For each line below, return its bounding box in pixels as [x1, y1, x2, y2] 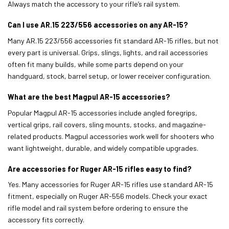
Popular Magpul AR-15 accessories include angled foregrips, [8, 108, 197, 117]
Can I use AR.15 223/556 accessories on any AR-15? [8, 20, 188, 30]
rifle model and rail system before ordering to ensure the [8, 203, 188, 213]
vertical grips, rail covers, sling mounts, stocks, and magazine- [8, 120, 206, 129]
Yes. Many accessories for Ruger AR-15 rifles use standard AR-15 [8, 180, 213, 189]
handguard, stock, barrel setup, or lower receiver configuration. [8, 71, 211, 80]
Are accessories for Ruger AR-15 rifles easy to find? [8, 165, 192, 174]
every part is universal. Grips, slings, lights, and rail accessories [8, 48, 208, 57]
